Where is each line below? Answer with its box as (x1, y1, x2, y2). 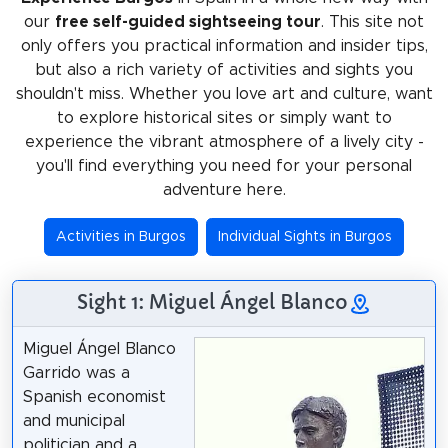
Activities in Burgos (55, 229, 186, 244)
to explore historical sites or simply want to (56, 109, 392, 126)
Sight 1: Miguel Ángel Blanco (76, 289, 348, 314)
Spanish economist (22, 388, 166, 405)
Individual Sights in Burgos (218, 229, 393, 244)
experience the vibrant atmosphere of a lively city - (24, 133, 424, 150)
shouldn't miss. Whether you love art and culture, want (15, 85, 433, 102)
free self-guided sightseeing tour (55, 13, 321, 30)
